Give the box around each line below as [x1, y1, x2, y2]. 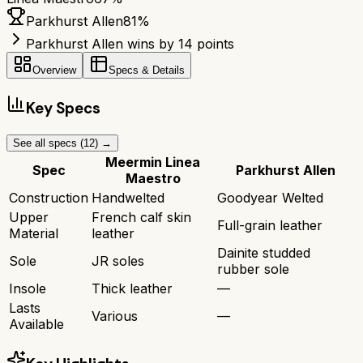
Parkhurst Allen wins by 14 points [26, 36, 234, 53]
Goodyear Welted [217, 189, 323, 206]
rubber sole [217, 260, 289, 277]
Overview [32, 64, 76, 77]
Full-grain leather [217, 216, 322, 233]
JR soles [92, 252, 144, 269]
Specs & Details [109, 64, 185, 77]
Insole [9, 280, 46, 297]
